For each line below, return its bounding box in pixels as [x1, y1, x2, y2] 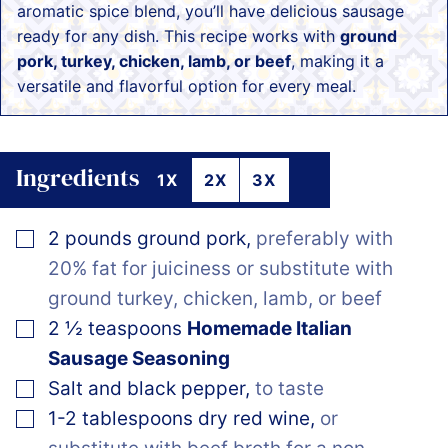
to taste [255, 377, 324, 401]
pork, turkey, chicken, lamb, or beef [17, 51, 291, 72]
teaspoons [88, 317, 182, 341]
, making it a [291, 51, 384, 72]
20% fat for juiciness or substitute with [48, 257, 393, 281]
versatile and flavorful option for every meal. [17, 76, 356, 97]
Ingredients [16, 161, 144, 195]
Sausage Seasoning [48, 347, 230, 371]
